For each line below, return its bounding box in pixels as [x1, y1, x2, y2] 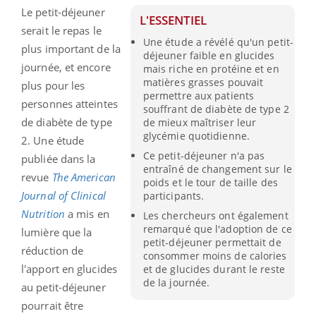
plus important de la [21, 41, 121, 56]
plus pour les [21, 78, 85, 92]
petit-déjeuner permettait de [142, 236, 281, 250]
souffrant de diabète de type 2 [142, 102, 289, 116]
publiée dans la [21, 151, 96, 166]
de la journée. [142, 276, 210, 290]
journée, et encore [21, 59, 111, 74]
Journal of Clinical [21, 188, 106, 202]
